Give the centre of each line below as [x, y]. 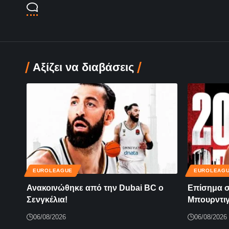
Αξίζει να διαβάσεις [83, 67]
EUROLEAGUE [53, 171]
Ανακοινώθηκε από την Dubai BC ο [95, 188]
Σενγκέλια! [47, 200]
